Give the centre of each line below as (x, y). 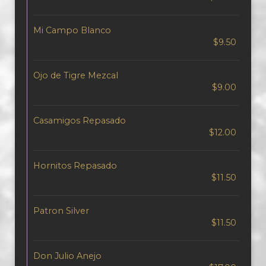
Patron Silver (61, 211)
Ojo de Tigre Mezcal (76, 75)
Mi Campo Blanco (72, 30)
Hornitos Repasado (75, 166)
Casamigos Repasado (80, 121)
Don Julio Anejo (67, 256)
